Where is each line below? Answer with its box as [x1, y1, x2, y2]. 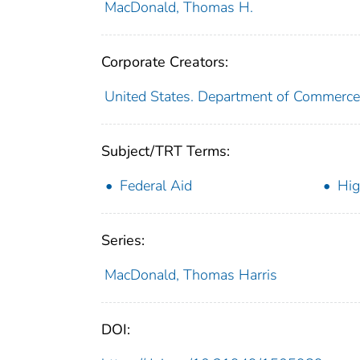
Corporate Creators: [101, 51, 228, 72]
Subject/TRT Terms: [101, 141, 230, 161]
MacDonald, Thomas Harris [104, 264, 277, 284]
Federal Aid [120, 175, 192, 195]
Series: [101, 230, 145, 250]
